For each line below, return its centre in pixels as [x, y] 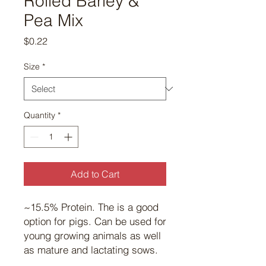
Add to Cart [95, 174]
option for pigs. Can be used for [95, 221]
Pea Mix [53, 20]
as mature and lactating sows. [91, 250]
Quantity [39, 115]
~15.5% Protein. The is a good [91, 207]
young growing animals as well [92, 236]
